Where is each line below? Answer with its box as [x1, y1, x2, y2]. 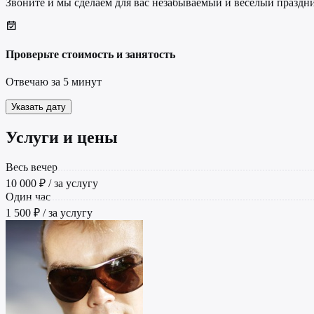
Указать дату [11, 102, 66, 113]
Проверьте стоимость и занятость [6, 48, 175, 61]
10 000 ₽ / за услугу [6, 177, 98, 190]
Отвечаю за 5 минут [6, 76, 102, 88]
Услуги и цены [6, 128, 118, 147]
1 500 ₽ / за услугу [6, 207, 93, 219]
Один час [6, 191, 50, 203]
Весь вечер [6, 161, 57, 174]
